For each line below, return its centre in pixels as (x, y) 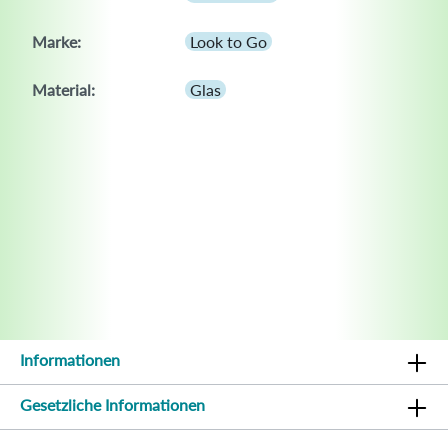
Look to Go (228, 42)
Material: (63, 90)
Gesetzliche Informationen (112, 405)
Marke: (56, 42)
